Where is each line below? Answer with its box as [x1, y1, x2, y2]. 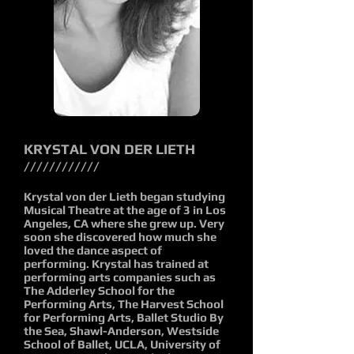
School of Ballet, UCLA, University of [24, 337, 220, 351]
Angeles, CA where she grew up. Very [24, 217, 224, 230]
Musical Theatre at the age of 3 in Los [24, 203, 226, 217]
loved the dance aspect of [24, 243, 162, 257]
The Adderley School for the [24, 284, 175, 297]
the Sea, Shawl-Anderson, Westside [24, 324, 219, 337]
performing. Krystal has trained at [24, 257, 209, 270]
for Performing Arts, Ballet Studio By [24, 311, 224, 324]
